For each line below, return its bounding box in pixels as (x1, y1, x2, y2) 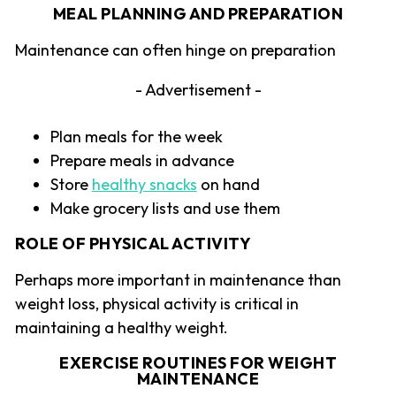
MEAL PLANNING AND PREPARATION (52, 4, 344, 25)
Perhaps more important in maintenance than (14, 270, 341, 291)
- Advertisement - (134, 80, 262, 101)
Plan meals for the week (49, 126, 223, 148)
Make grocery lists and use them (49, 198, 280, 219)
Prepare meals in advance (49, 150, 234, 171)
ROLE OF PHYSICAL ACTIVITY (14, 233, 252, 255)
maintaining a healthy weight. (14, 317, 228, 339)
